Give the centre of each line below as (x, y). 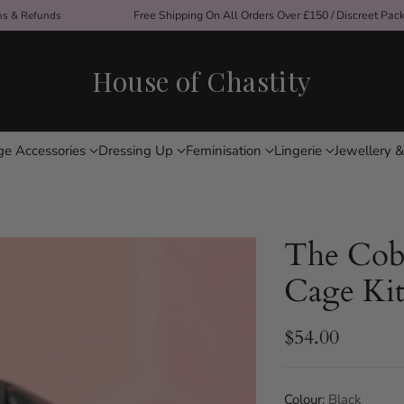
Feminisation (223, 151)
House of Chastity (202, 81)
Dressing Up (135, 151)
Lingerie (298, 151)
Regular (316, 351)
